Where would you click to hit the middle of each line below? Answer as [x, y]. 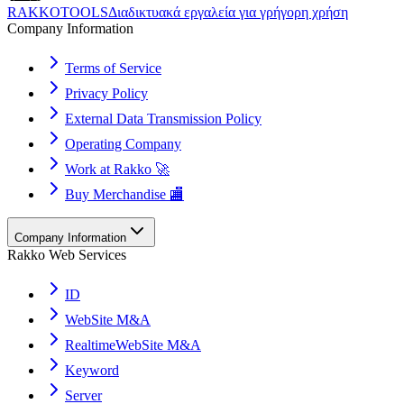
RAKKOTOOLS [58, 13]
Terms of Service [113, 69]
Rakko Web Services [67, 255]
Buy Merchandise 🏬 [124, 195]
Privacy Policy [106, 94]
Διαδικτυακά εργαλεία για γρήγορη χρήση [228, 13]
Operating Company [123, 144]
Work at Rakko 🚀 [117, 170]
